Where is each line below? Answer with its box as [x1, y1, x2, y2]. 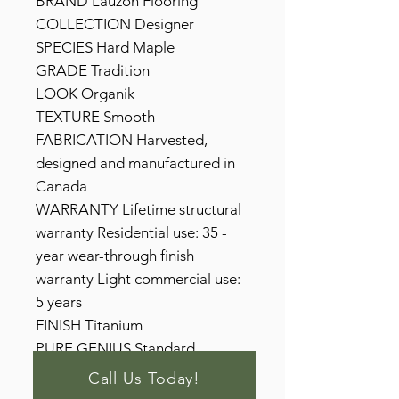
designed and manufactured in [36, 154, 235, 172]
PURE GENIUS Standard [36, 339, 195, 357]
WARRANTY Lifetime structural [36, 200, 241, 218]
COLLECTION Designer [36, 15, 194, 33]
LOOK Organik [36, 85, 134, 102]
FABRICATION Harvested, [36, 131, 208, 149]
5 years [36, 293, 82, 311]
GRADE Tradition [36, 61, 150, 79]
